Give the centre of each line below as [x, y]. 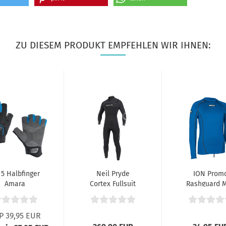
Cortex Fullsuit [113, 184]
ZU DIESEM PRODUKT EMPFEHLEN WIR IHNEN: [113, 45]
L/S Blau [211, 194]
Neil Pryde [113, 174]
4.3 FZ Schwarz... [113, 194]
